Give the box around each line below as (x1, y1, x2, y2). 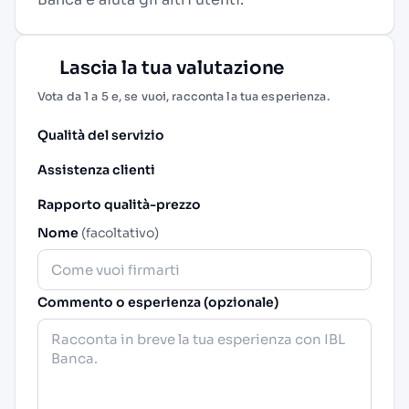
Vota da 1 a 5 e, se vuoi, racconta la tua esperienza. (37, 89, 330, 104)
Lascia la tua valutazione (56, 57, 285, 79)
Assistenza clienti (37, 161, 155, 178)
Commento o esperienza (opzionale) (37, 293, 278, 310)
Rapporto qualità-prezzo (37, 195, 201, 213)
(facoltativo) (81, 224, 159, 241)
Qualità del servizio (37, 126, 164, 143)
